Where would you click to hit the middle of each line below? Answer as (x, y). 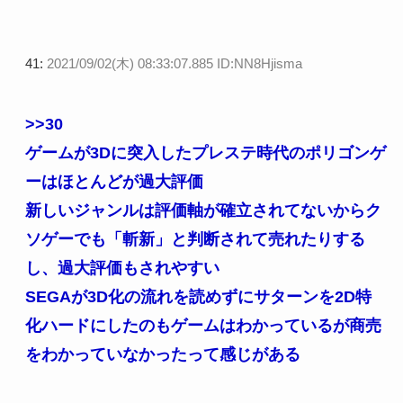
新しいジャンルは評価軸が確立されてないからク (203, 210)
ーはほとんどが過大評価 (114, 181)
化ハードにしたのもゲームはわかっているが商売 (203, 325)
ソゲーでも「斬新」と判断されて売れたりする (195, 239)
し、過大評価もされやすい (122, 268)
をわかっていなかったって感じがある (162, 354)
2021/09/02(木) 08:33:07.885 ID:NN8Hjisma (174, 64)
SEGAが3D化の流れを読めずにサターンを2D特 (198, 296)
